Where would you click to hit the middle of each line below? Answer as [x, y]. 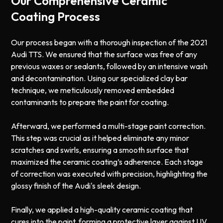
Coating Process [56, 16]
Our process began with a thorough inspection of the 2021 [109, 42]
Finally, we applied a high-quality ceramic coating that [102, 209]
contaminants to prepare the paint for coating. [90, 102]
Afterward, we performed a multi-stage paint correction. [109, 126]
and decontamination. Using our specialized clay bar [100, 78]
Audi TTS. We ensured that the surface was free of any [104, 54]
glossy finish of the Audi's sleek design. [76, 185]
